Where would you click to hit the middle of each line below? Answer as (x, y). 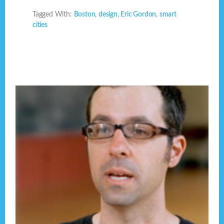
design (108, 14)
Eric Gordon (138, 14)
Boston (84, 14)
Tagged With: (53, 14)
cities (40, 25)
